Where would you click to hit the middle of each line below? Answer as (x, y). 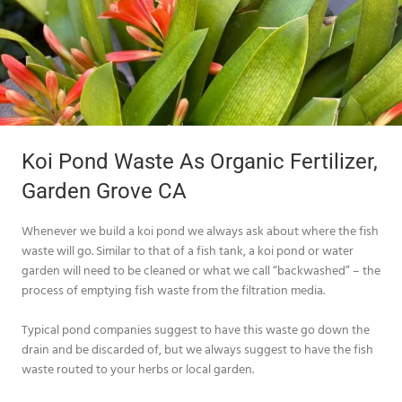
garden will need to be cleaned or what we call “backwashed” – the (201, 270)
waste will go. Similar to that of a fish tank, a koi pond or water (188, 250)
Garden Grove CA (104, 192)
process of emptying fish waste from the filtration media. (173, 290)
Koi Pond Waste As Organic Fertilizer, (200, 162)
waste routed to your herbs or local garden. (138, 369)
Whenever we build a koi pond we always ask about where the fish (200, 231)
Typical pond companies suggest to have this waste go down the (196, 329)
